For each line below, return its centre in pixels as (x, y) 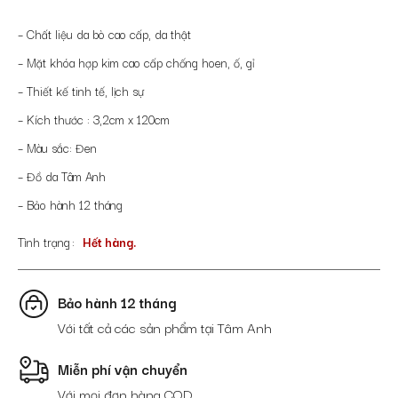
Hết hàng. (109, 241)
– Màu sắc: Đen (57, 147)
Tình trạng (44, 241)
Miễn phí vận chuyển (123, 368)
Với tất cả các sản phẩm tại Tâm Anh (165, 326)
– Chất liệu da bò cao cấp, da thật (104, 33)
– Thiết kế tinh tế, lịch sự (81, 90)
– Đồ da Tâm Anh (62, 175)
